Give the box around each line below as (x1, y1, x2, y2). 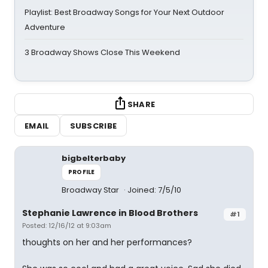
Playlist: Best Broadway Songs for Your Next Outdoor (25, 7, 224, 18)
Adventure (25, 22, 65, 33)
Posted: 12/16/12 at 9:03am (22, 221, 111, 230)
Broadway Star (62, 184, 121, 196)
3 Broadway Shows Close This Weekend (25, 47, 180, 58)
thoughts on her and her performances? (22, 236, 192, 248)
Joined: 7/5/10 (127, 184, 181, 196)
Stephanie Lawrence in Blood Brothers (22, 207, 198, 219)
